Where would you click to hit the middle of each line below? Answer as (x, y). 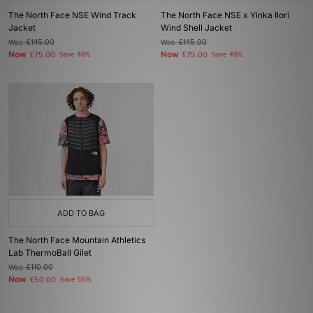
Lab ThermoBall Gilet (50, 253)
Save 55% (75, 279)
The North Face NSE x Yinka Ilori (225, 15)
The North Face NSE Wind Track (72, 15)
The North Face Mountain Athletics (77, 240)
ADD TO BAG (81, 213)
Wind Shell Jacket (196, 28)
